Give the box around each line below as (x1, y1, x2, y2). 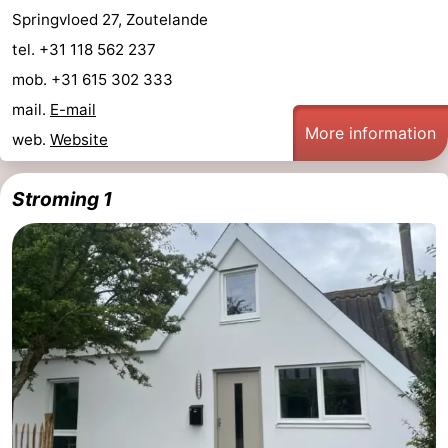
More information (305, 122, 436, 143)
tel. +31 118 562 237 (12, 39, 160, 59)
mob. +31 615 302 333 (12, 69, 177, 89)
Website (50, 129, 108, 149)
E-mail (50, 99, 96, 119)
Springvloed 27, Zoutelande (12, 9, 208, 29)
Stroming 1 (12, 186, 112, 211)
